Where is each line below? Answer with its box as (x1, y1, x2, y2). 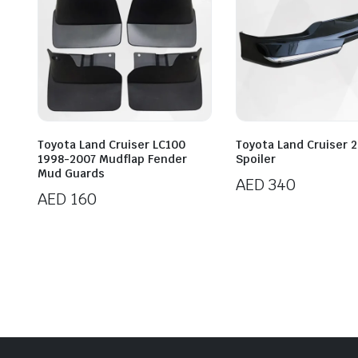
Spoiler (236, 152, 276, 167)
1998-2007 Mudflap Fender (38, 152, 187, 167)
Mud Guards (38, 166, 105, 181)
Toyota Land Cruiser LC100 (38, 137, 185, 153)
